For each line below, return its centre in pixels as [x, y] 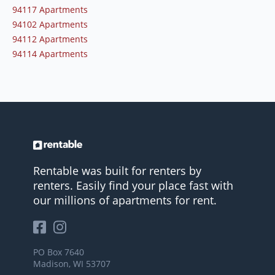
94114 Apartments [50, 54]
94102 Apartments [50, 25]
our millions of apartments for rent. [125, 200]
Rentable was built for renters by [117, 171]
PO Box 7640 [59, 252]
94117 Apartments [50, 10]
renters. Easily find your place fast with [133, 186]
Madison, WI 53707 [72, 264]
